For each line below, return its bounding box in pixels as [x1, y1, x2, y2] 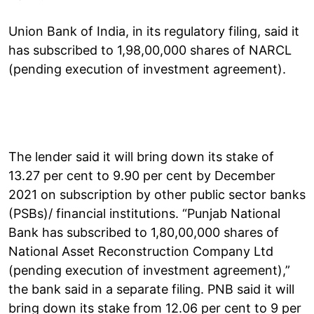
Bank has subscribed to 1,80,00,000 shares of [8, 224, 279, 240]
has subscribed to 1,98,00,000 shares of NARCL [8, 42, 292, 57]
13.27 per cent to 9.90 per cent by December [8, 168, 275, 183]
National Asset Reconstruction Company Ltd [8, 243, 273, 259]
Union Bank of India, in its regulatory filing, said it [8, 23, 299, 39]
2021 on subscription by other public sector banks [8, 186, 306, 202]
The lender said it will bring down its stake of [8, 149, 274, 164]
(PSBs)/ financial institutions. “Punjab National [8, 205, 280, 221]
